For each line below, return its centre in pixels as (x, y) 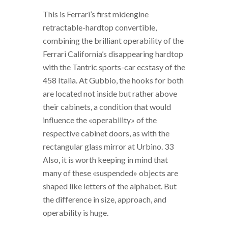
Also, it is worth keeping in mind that (105, 160)
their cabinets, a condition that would (107, 107)
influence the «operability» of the (100, 120)
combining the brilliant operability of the (113, 41)
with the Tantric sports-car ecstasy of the (114, 67)
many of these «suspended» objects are (110, 173)
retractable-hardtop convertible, (100, 27)
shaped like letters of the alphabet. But (110, 186)
